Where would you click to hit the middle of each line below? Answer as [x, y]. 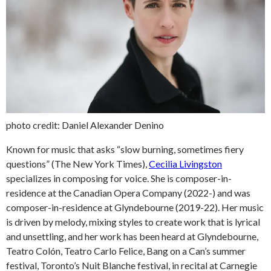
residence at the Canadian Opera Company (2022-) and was [128, 193]
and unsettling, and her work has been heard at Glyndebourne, [132, 237]
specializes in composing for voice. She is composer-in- [119, 178]
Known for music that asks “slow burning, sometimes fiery [125, 149]
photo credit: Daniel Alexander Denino [85, 125]
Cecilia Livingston [185, 164]
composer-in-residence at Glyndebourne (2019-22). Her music [135, 207]
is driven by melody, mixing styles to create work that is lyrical [133, 222]
